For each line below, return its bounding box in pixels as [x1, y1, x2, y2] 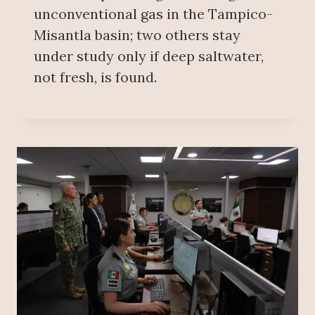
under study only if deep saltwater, [34, 47, 264, 65]
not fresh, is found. [34, 68, 157, 86]
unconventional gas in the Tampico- [34, 5, 273, 23]
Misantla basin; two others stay [34, 26, 240, 44]
